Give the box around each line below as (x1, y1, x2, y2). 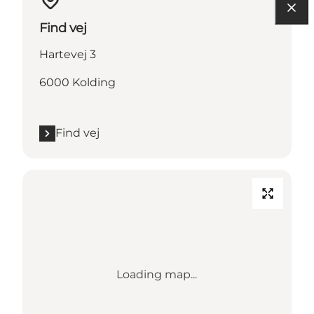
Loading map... (116, 268, 198, 282)
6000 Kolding (39, 76, 116, 90)
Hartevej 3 (39, 48, 96, 62)
